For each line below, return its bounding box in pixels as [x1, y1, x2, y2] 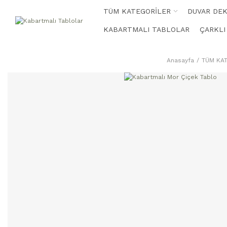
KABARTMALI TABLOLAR [103, 25, 190, 33]
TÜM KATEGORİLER [103, 7, 171, 15]
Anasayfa [166, 57, 194, 64]
